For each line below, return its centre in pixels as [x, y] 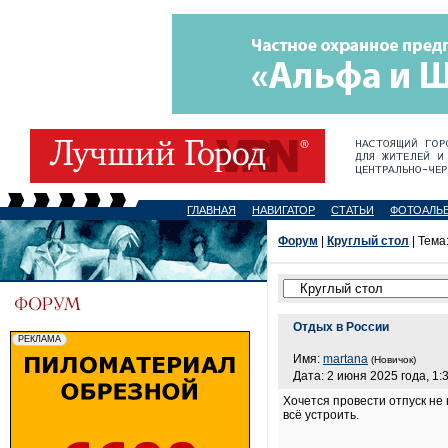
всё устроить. [321, 415]
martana [345, 359]
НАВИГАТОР [283, 210]
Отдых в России [341, 327]
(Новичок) [393, 359]
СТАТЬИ [352, 210]
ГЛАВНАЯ [211, 210]
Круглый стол [368, 241]
